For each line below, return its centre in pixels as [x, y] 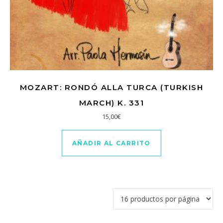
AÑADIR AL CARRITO [111, 143]
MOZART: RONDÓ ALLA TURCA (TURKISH [111, 87]
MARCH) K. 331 [111, 103]
